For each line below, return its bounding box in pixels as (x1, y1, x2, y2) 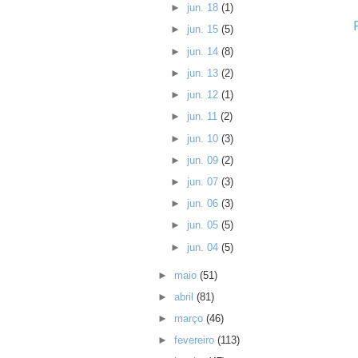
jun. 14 (186, 45, 221, 58)
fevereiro (174, 334, 218, 347)
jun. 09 (186, 153, 221, 166)
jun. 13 (186, 66, 221, 79)
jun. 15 (186, 23, 221, 36)
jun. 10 (186, 132, 221, 145)
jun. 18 (186, 2, 221, 14)
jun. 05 (186, 219, 221, 232)
